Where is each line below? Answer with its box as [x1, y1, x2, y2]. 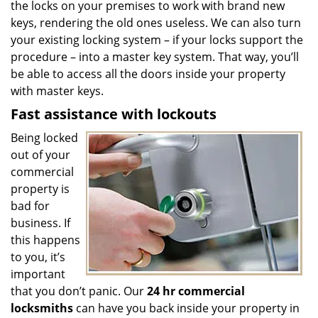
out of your [11, 147, 70, 163]
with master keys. [11, 83, 104, 99]
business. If [11, 215, 70, 231]
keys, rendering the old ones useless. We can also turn [11, 15, 301, 31]
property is [11, 181, 70, 197]
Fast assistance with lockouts [11, 104, 216, 124]
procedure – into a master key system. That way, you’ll [11, 49, 299, 65]
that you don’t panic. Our [11, 283, 147, 299]
